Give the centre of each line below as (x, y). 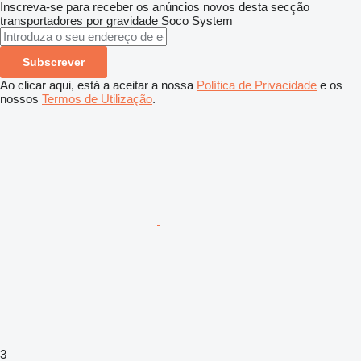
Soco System (197, 21)
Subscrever (54, 62)
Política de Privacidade (257, 85)
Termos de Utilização (97, 99)
